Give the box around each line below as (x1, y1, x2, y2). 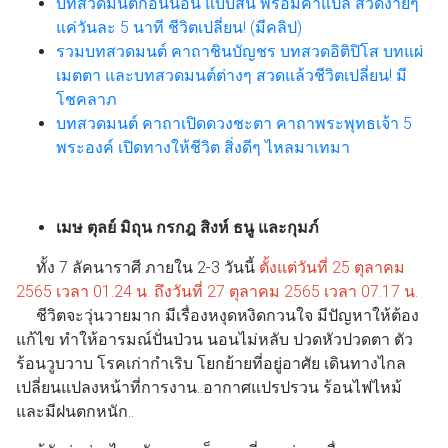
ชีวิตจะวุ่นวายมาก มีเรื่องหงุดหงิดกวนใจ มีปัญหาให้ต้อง (36, 305, 419, 325)
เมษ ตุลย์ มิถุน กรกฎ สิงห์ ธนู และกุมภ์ (56, 217, 319, 237)
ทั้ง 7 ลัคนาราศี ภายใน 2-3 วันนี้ (36, 257, 259, 277)
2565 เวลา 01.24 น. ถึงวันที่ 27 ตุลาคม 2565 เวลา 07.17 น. (16, 281, 422, 301)
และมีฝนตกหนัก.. (16, 401, 138, 421)
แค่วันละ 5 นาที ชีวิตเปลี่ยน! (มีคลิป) (56, 17, 302, 37)
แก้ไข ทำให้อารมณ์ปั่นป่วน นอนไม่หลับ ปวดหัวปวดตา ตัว (16, 329, 413, 349)
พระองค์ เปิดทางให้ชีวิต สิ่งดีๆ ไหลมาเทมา (56, 137, 350, 157)
